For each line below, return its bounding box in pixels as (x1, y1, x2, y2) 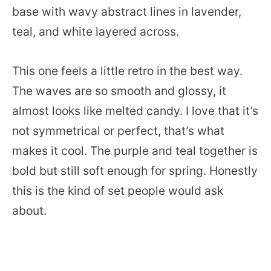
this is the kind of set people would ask (12, 183, 223, 198)
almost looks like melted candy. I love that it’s (12, 103, 258, 118)
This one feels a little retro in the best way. (12, 63, 243, 78)
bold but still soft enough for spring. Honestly (12, 163, 258, 178)
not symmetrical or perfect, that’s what (12, 123, 224, 138)
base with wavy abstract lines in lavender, (12, 4, 241, 19)
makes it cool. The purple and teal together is (12, 143, 258, 158)
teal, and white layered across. (12, 24, 179, 39)
